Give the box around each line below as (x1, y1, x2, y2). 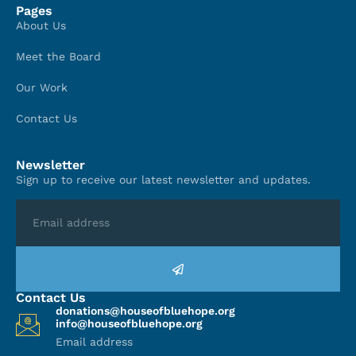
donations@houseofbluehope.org (56, 304, 235, 317)
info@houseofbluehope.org (56, 316, 203, 330)
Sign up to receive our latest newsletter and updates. (16, 172, 311, 186)
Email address (56, 335, 133, 348)
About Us (16, 18, 66, 32)
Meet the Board (16, 49, 101, 63)
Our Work (16, 80, 68, 94)
